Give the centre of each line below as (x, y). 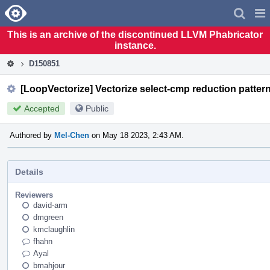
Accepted (42, 108)
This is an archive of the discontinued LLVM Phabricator (135, 34)
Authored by (32, 135)
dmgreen (48, 217)
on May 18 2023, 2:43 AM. (137, 135)
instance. (135, 45)
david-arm (50, 205)
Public (97, 108)
